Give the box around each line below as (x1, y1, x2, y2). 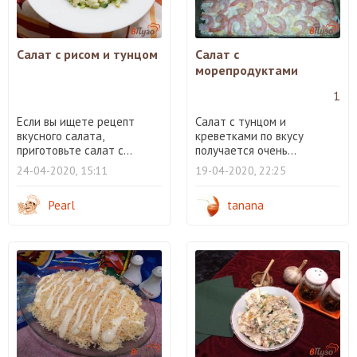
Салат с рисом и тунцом (17, 45, 158, 62)
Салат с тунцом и (195, 113, 286, 129)
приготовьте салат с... (17, 142, 132, 158)
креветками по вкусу (195, 127, 304, 143)
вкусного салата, (17, 127, 104, 143)
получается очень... (195, 142, 296, 158)
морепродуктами (195, 61, 298, 78)
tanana (227, 197, 264, 213)
